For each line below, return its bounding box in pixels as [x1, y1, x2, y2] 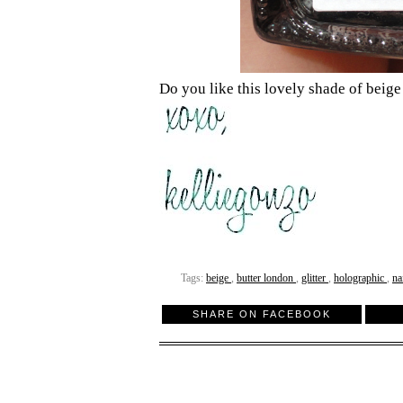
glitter [301, 272, 328, 285]
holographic [334, 272, 387, 285]
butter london [237, 272, 296, 285]
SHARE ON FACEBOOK [193, 308, 331, 319]
